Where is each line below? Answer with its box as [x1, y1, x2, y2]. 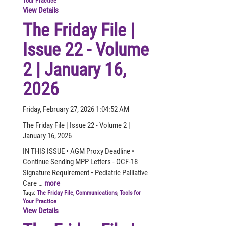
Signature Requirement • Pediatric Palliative [23, 167, 148, 177]
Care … [23, 178, 44, 188]
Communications [76, 189, 117, 196]
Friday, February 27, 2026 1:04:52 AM [23, 104, 129, 114]
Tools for [120, 189, 141, 196]
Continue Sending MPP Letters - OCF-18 [23, 157, 138, 166]
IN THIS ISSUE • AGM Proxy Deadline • [23, 146, 134, 156]
